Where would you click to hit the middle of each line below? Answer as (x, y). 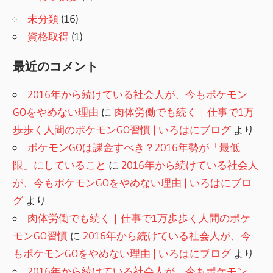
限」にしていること (60, 165)
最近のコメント (56, 67)
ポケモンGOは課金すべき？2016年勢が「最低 (134, 147)
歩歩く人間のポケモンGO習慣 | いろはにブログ (122, 130)
